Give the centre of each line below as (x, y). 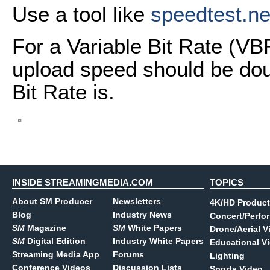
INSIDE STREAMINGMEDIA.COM (83, 182)
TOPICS (227, 182)
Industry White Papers (158, 241)
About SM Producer (52, 201)
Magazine (46, 228)
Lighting (227, 256)
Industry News (142, 215)
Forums (128, 254)
